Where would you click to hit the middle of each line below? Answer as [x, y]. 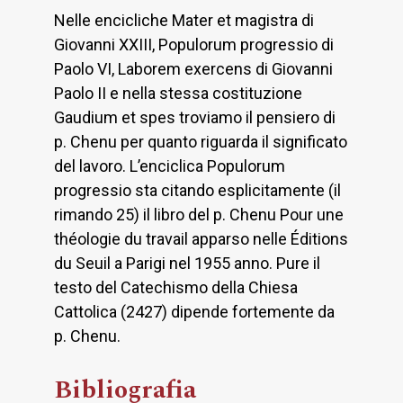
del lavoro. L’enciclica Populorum [170, 166]
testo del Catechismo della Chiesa [176, 288]
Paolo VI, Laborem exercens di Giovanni [193, 69]
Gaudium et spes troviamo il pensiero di [195, 118]
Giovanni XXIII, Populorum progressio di [194, 45]
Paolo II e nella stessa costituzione [178, 94]
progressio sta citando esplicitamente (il [197, 191]
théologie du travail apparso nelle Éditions [201, 239]
